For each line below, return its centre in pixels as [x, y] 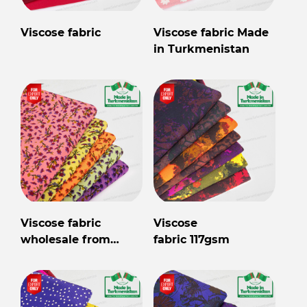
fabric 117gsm [192, 240]
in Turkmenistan [201, 49]
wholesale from [65, 240]
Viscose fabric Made [211, 33]
